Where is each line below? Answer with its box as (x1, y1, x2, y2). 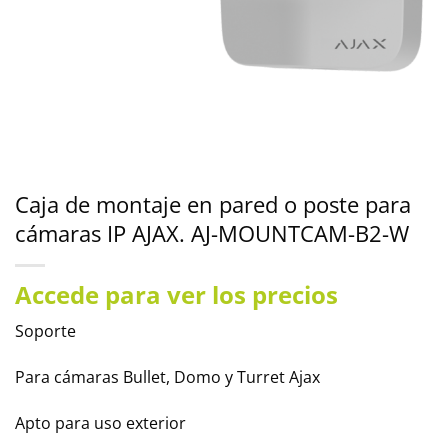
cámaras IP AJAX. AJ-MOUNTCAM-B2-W (15, 218, 409, 249)
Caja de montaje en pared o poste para (15, 189, 411, 220)
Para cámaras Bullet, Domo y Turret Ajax (15, 365, 320, 388)
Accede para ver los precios (15, 278, 338, 311)
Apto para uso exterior (15, 411, 186, 434)
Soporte (15, 320, 76, 342)
